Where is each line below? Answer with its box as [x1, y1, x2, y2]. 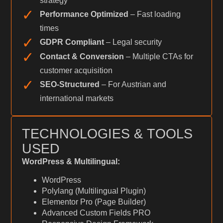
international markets [39, 94, 113, 103]
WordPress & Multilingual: [21, 157, 120, 166]
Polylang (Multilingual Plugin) [41, 186, 146, 195]
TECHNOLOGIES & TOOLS [21, 126, 193, 142]
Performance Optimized [39, 9, 128, 18]
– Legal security [104, 37, 162, 46]
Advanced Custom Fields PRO [41, 208, 150, 217]
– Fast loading [128, 9, 181, 18]
